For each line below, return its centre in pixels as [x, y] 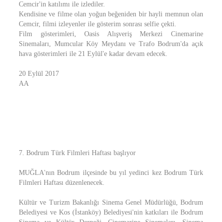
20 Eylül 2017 [39, 74]
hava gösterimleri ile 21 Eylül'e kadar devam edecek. [93, 54]
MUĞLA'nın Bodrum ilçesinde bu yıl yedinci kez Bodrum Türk [111, 173]
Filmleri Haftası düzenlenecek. [62, 183]
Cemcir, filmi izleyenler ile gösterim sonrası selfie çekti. [98, 24]
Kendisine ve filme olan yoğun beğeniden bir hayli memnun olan [111, 14]
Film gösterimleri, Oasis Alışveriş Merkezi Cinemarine [111, 34]
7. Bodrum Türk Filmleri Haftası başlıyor [77, 153]
